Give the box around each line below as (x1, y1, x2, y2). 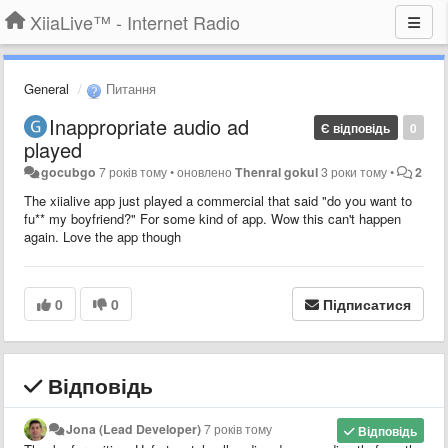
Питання (102, 79, 156, 98)
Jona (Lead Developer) (66, 419, 202, 438)
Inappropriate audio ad (49, 111, 249, 141)
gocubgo (41, 162, 97, 181)
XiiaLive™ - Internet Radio (30, 9, 240, 35)
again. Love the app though (24, 226, 181, 246)
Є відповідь (321, 118, 391, 137)
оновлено (177, 162, 236, 181)
